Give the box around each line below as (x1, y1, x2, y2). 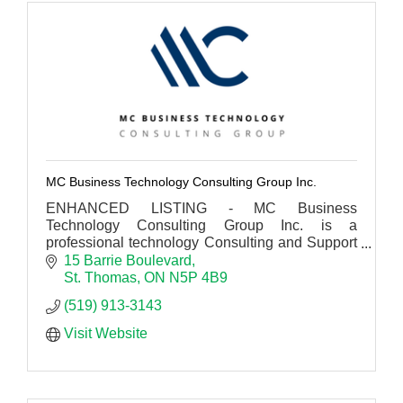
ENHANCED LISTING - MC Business (46, 201, 357, 217)
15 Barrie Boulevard (64, 252, 192, 268)
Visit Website (64, 325, 148, 341)
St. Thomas (64, 269, 137, 285)
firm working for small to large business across (46, 252, 357, 268)
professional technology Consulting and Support (46, 235, 357, 251)
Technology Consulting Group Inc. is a (46, 218, 357, 234)
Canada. (46, 269, 101, 285)
